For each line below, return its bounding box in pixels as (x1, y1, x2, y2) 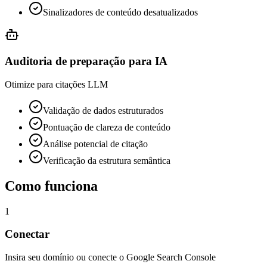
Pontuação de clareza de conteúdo (43, 122, 170, 132)
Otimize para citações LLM (5, 79, 108, 89)
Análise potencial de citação (43, 138, 148, 149)
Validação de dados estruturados (43, 105, 163, 116)
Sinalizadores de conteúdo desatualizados (43, 7, 198, 17)
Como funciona (5, 178, 98, 194)
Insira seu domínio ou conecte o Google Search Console (5, 252, 216, 263)
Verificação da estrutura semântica (43, 155, 170, 166)
